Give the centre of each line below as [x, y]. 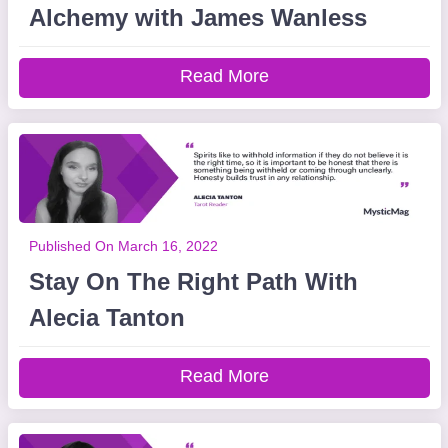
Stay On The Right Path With [193, 281]
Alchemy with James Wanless [197, 17]
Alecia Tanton [106, 317]
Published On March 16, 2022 [123, 246]
